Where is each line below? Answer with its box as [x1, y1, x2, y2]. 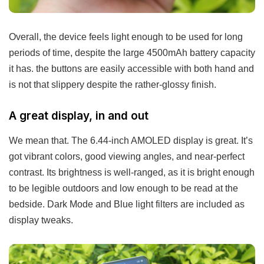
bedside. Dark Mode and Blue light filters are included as [9, 199, 245, 210]
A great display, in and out [9, 109, 148, 123]
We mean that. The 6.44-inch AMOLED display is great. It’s [9, 135, 253, 146]
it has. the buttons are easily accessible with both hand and [9, 63, 254, 74]
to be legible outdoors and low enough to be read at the [9, 183, 238, 194]
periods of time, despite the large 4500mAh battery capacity [9, 47, 255, 58]
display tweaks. [9, 214, 73, 226]
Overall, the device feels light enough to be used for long [9, 31, 243, 42]
